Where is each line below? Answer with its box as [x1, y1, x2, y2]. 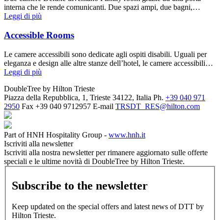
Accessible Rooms [4, 29, 74, 40]
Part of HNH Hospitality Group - [4, 130, 109, 139]
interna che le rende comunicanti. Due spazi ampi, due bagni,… [4, 3, 200, 12]
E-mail [93, 102, 113, 110]
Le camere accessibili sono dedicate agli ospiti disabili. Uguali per [4, 50, 207, 58]
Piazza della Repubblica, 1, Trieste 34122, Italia [4, 93, 151, 102]
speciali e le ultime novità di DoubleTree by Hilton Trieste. [4, 157, 185, 165]
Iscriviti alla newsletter [4, 139, 73, 148]
